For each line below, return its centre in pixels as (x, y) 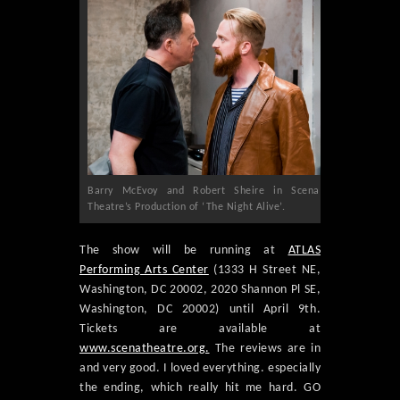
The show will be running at (184, 251)
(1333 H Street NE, (265, 271)
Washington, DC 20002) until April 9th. (200, 310)
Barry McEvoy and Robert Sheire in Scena (204, 192)
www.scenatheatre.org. (145, 349)
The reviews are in (265, 349)
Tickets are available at (200, 329)
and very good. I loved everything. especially (200, 369)
